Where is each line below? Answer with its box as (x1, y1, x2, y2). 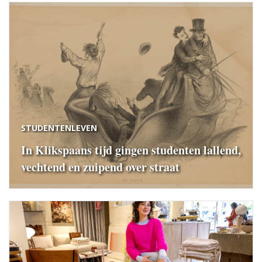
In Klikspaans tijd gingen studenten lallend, (21, 141, 241, 158)
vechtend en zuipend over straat (21, 158, 180, 175)
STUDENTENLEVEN (21, 122, 97, 133)
